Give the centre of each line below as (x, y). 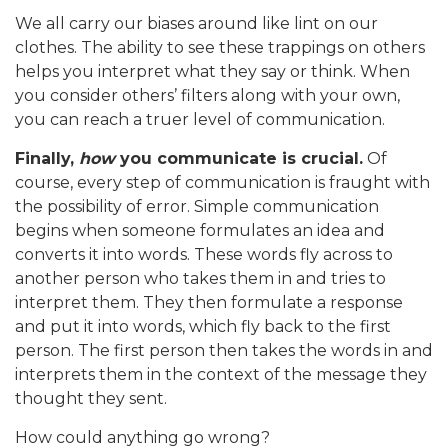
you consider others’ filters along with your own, (207, 95)
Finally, (47, 158)
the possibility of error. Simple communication (197, 206)
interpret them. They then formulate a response (209, 302)
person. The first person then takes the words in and (224, 350)
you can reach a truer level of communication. (200, 119)
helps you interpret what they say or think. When (212, 71)
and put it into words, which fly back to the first (203, 326)
